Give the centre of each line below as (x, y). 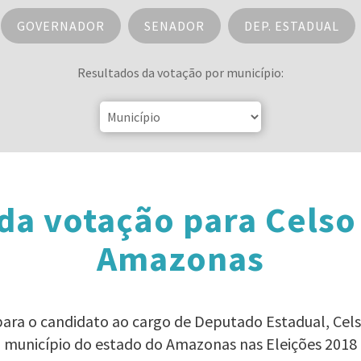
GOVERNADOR (60, 26)
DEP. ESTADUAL (291, 26)
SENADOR (174, 26)
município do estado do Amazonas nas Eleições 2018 (180, 344)
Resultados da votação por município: (180, 73)
